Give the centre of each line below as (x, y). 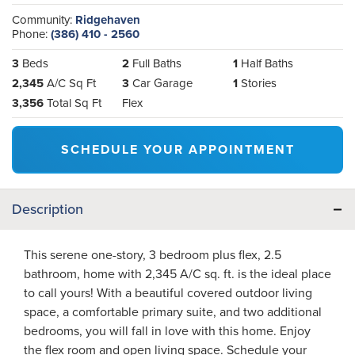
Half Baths (267, 63)
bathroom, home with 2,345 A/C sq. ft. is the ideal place (177, 273)
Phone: (31, 34)
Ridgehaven (108, 19)
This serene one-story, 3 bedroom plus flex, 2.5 (153, 254)
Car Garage (163, 83)
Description (48, 209)
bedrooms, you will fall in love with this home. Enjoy (167, 330)
